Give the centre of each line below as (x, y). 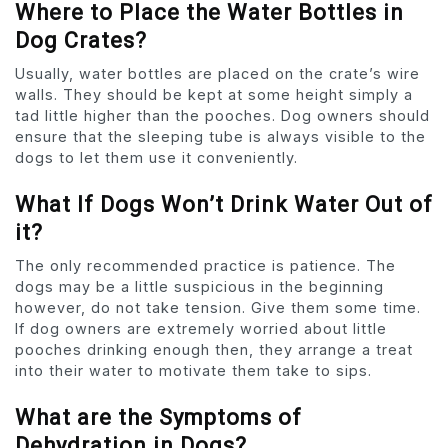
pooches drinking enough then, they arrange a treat (214, 350)
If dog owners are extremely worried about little (201, 329)
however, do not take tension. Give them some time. (218, 308)
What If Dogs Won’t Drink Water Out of (224, 205)
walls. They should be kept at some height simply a (214, 95)
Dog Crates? (81, 41)
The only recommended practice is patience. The (205, 266)
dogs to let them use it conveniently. (156, 158)
